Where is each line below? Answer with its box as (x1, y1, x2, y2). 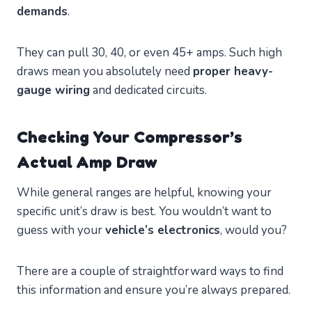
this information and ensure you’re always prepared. (17, 282, 290, 299)
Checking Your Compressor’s (17, 127, 242, 148)
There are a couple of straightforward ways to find (17, 263, 283, 280)
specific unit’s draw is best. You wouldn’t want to (17, 203, 272, 220)
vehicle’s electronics (105, 222, 220, 239)
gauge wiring (17, 82, 90, 99)
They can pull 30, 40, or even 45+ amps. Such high (17, 45, 282, 61)
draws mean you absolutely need (17, 63, 193, 80)
